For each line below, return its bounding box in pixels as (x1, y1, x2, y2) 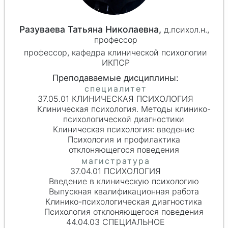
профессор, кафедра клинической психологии (24, 47, 208, 58)
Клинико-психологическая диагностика (45, 196, 203, 207)
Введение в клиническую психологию (48, 176, 199, 187)
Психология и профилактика (67, 134, 180, 145)
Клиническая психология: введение (53, 124, 195, 135)
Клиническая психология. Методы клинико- (37, 104, 211, 115)
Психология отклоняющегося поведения (44, 207, 204, 217)
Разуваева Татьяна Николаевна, (19, 24, 164, 35)
